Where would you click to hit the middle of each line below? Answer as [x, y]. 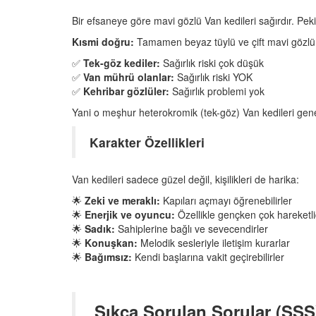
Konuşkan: [111, 242]
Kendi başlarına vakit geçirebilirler [208, 256]
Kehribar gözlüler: [126, 91]
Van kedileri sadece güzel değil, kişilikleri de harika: [186, 179]
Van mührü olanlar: [129, 77]
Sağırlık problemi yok [217, 91]
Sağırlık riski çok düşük [212, 62]
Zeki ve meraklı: [122, 200]
